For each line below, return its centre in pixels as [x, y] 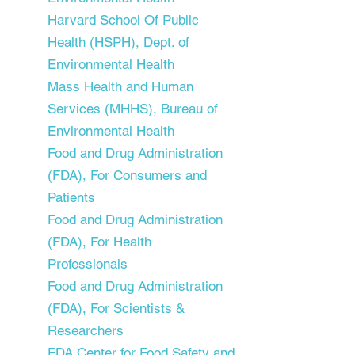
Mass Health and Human [120, 87]
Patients [71, 198]
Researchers [86, 331]
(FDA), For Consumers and [127, 176]
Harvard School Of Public [123, 20]
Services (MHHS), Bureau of [133, 109]
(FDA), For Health [99, 242]
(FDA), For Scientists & [116, 309]
